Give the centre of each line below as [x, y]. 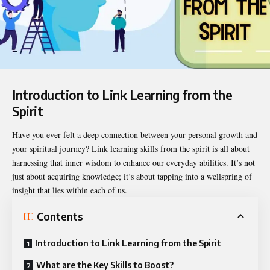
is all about [230, 149]
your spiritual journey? [52, 149]
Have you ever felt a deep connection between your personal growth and [135, 135]
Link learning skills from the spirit [151, 149]
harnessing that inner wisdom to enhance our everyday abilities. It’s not [133, 163]
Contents [60, 216]
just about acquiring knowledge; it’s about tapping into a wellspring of [132, 177]
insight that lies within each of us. [70, 190]
